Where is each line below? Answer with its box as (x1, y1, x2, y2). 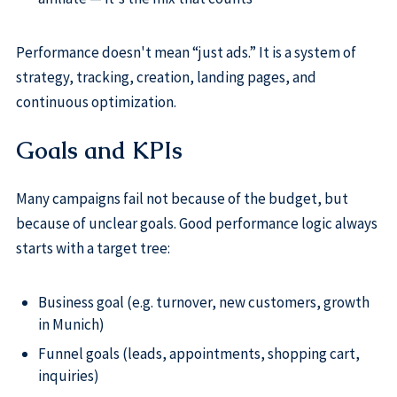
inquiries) (37, 366, 99, 386)
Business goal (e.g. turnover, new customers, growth (37, 292, 370, 312)
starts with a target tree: (15, 238, 170, 259)
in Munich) (37, 314, 105, 334)
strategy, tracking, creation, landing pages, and (15, 67, 316, 88)
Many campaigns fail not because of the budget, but (15, 189, 348, 209)
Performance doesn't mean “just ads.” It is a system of (15, 43, 356, 63)
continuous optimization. (15, 92, 176, 113)
